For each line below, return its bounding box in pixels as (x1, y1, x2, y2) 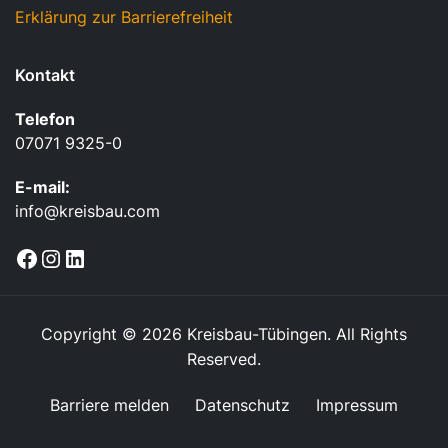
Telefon (15, 109, 75, 130)
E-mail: (15, 177, 70, 198)
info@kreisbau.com (15, 201, 160, 222)
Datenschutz (195, 395, 290, 416)
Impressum (315, 395, 398, 416)
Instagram (62, 231, 177, 261)
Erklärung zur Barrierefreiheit (15, 7, 233, 28)
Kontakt (15, 65, 75, 86)
